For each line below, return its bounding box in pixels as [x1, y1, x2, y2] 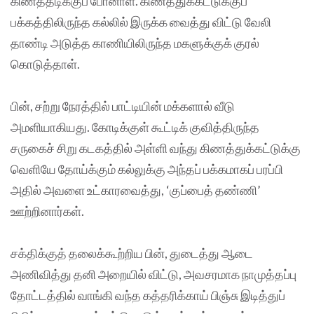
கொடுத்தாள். [11, 55, 80, 71]
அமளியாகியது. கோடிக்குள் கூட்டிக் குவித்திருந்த [11, 118, 259, 135]
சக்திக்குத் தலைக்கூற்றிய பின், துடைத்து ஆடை [11, 245, 253, 261]
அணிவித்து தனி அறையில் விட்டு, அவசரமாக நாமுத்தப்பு [11, 266, 296, 282]
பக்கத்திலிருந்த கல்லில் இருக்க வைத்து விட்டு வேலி [11, 13, 271, 29]
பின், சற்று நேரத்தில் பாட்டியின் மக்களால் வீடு [11, 97, 235, 114]
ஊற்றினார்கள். [11, 203, 84, 219]
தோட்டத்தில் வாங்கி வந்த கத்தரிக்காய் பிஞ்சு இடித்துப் [11, 287, 285, 303]
